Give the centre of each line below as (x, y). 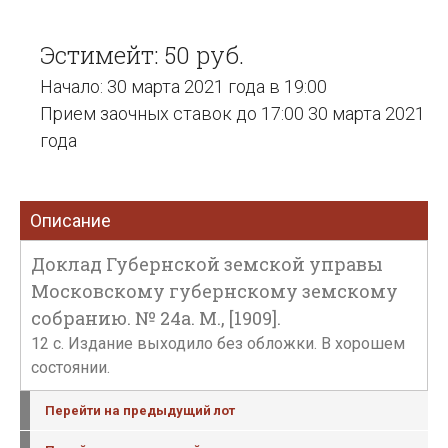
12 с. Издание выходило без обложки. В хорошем (218, 343)
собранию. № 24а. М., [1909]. (156, 318)
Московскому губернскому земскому (214, 291)
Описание (70, 220)
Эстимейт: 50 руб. (142, 55)
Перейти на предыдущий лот (140, 410)
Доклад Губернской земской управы (207, 264)
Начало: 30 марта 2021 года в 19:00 (183, 86)
